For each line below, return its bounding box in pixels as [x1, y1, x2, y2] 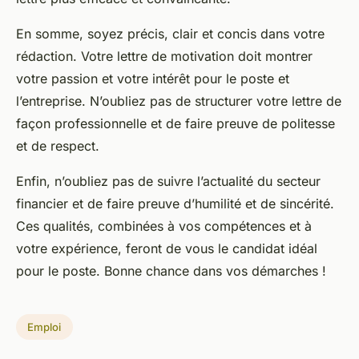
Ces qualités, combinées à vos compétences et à [16, 218, 312, 234]
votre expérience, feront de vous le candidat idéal [16, 240, 317, 256]
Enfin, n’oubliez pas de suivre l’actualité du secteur [16, 173, 321, 189]
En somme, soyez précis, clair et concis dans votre [16, 26, 325, 42]
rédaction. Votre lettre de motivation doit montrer [16, 48, 313, 64]
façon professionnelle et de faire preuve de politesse [16, 115, 335, 131]
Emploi [27, 320, 62, 333]
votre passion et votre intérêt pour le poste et [16, 71, 289, 87]
